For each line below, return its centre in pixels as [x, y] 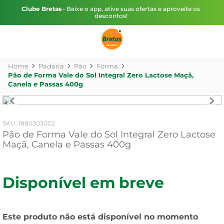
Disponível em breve [83, 183]
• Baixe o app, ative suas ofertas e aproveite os [131, 9]
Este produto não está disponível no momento [100, 217]
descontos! [111, 16]
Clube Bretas [41, 9]
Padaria [51, 66]
